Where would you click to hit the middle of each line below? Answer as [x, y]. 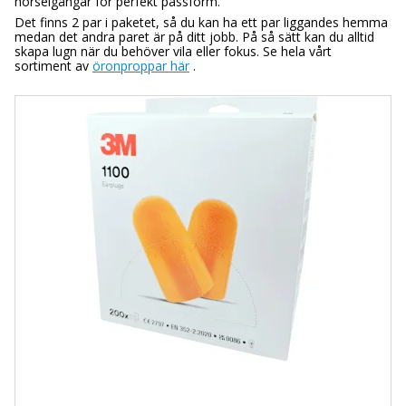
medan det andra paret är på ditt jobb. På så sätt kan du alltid [194, 37]
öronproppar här [141, 66]
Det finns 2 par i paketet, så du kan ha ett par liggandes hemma [201, 23]
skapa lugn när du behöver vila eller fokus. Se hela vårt [173, 52]
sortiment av [53, 66]
